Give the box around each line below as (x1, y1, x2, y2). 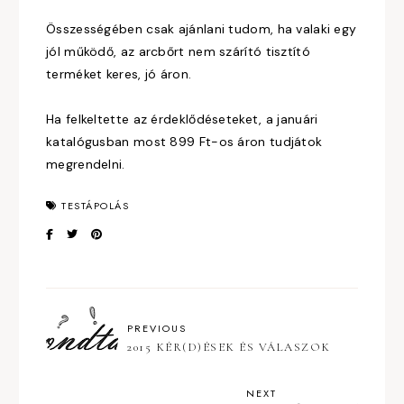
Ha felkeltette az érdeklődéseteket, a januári (46, 110, 318, 127)
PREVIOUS (127, 321, 187, 336)
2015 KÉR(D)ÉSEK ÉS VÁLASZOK (127, 340, 331, 355)
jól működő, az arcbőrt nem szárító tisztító (46, 42, 310, 60)
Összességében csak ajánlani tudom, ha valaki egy (46, 20, 357, 37)
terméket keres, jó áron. (46, 65, 192, 82)
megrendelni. (46, 155, 129, 172)
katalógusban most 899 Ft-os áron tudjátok (46, 133, 323, 150)
